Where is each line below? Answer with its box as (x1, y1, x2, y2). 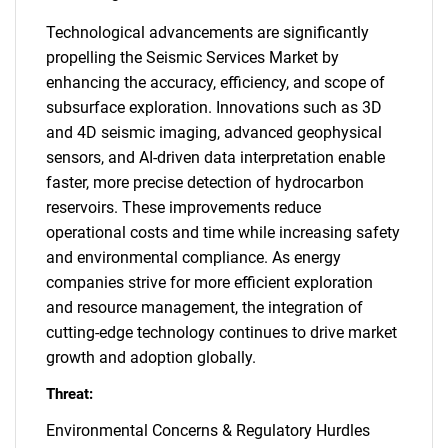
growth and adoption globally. (46, 348, 256, 367)
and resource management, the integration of (46, 298, 363, 317)
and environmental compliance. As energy (46, 248, 341, 267)
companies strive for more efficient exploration (46, 273, 373, 292)
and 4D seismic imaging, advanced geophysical (46, 123, 382, 142)
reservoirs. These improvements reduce (46, 198, 321, 217)
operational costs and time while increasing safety (46, 223, 400, 242)
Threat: (46, 385, 93, 403)
